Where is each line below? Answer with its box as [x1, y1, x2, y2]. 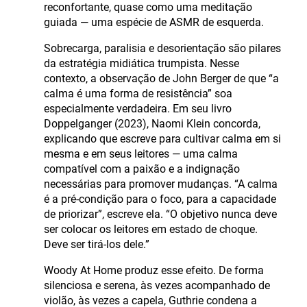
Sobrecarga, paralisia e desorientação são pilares [44, 41, 281, 55]
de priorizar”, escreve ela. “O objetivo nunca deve [44, 207, 277, 221]
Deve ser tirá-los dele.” [44, 237, 149, 251]
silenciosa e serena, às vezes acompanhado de [44, 278, 270, 292]
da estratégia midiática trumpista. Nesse [44, 56, 239, 70]
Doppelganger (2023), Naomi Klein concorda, [44, 116, 260, 130]
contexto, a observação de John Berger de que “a [44, 71, 279, 85]
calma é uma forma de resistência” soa [44, 86, 232, 100]
